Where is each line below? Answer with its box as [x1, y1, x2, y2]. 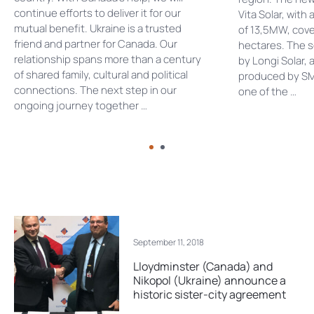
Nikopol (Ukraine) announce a [133, 272, 286, 288]
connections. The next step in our [14, 83, 177, 97]
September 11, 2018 [133, 235, 204, 248]
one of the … [238, 84, 296, 99]
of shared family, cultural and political [14, 67, 188, 82]
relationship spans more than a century [14, 52, 201, 67]
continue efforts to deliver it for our [14, 6, 181, 20]
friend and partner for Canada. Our [14, 36, 177, 51]
